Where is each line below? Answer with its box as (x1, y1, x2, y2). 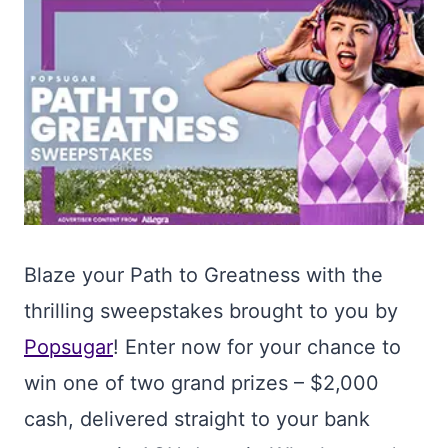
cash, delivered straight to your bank (24, 407, 370, 431)
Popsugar (24, 335, 113, 359)
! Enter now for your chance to (113, 335, 401, 359)
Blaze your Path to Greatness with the (24, 263, 383, 287)
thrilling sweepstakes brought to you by (24, 299, 398, 323)
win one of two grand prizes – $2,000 (24, 371, 379, 395)
